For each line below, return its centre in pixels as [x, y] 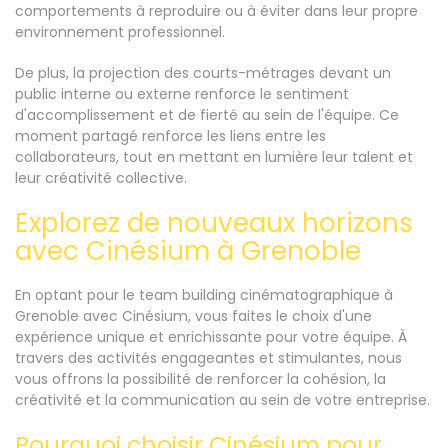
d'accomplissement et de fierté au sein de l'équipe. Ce [207, 115]
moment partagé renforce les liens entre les [170, 136]
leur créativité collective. [101, 178]
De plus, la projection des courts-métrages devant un [203, 73]
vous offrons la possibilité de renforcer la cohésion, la [200, 379]
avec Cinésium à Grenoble [188, 251]
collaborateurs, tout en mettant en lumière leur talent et [214, 157]
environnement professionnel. [120, 32]
